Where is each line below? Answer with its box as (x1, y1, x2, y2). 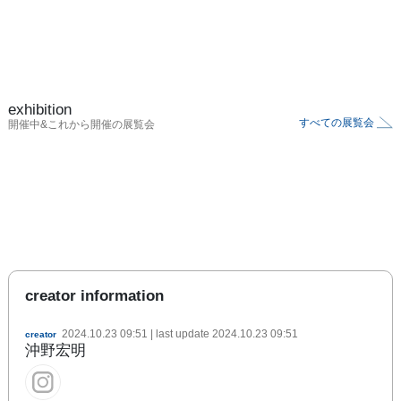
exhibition (8, 100, 72, 118)
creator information (25, 286, 164, 304)
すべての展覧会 (299, 115, 374, 129)
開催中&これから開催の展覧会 (8, 117, 155, 131)
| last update (148, 327, 212, 340)
